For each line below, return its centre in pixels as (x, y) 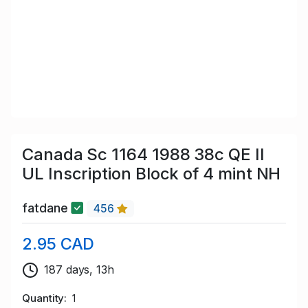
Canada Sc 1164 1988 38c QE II (143, 154)
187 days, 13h (79, 270)
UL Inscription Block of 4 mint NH (152, 173)
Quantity (43, 298)
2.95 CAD (58, 244)
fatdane (47, 208)
